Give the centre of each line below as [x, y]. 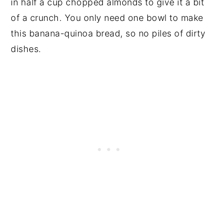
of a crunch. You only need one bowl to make [107, 18]
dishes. [26, 49]
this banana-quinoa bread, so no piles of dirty [108, 33]
